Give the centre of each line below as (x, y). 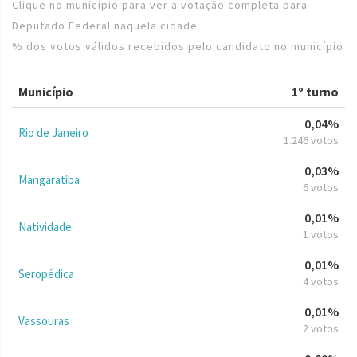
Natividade (45, 226)
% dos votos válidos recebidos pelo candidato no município (178, 46)
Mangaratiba (49, 179)
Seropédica (46, 273)
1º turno (315, 91)
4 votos (321, 281)
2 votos (321, 328)
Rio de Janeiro (53, 132)
